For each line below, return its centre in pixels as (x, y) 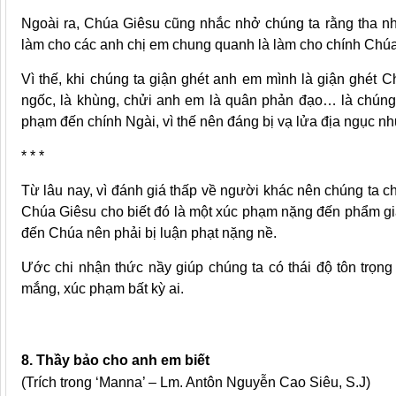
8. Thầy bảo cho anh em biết (115, 361)
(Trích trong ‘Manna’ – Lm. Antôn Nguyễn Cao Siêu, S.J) (196, 383)
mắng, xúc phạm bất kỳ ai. (103, 289)
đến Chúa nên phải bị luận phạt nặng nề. (149, 233)
